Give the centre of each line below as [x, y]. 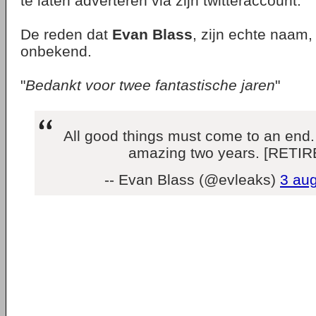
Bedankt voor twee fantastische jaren [150, 85]
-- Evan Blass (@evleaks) [192, 180]
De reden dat [66, 34]
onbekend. [56, 51]
